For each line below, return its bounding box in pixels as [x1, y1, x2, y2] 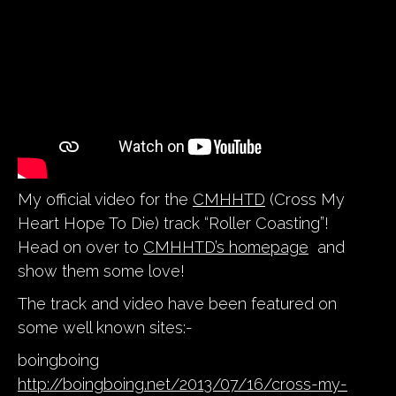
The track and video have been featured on [18, 293, 337, 313]
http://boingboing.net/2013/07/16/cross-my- [18, 374, 347, 393]
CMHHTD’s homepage [143, 237, 308, 256]
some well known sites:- [18, 317, 193, 337]
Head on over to [18, 237, 143, 256]
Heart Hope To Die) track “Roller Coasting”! [18, 213, 329, 232]
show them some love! [18, 261, 185, 280]
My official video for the [18, 189, 193, 209]
